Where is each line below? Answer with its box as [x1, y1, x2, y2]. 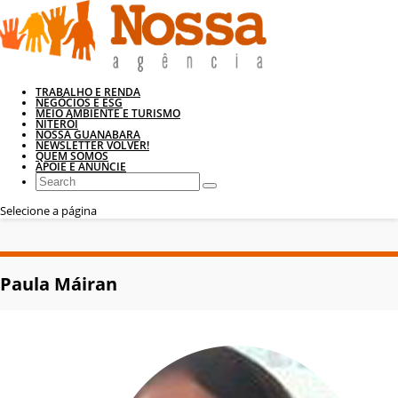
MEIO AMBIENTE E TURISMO [36, 106, 180, 121]
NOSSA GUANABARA [36, 127, 140, 142]
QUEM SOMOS [36, 148, 108, 163]
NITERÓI [36, 116, 78, 131]
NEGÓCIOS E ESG [36, 95, 123, 110]
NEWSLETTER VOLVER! [36, 138, 149, 153]
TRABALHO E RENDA [36, 84, 140, 99]
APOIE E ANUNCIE [36, 159, 126, 174]
